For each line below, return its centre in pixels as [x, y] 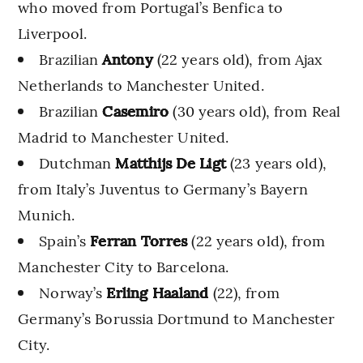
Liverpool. [53, 32]
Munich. [47, 214]
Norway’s [73, 292]
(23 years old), [276, 162]
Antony [128, 58]
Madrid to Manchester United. [124, 136]
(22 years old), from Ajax [238, 58]
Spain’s [65, 240]
